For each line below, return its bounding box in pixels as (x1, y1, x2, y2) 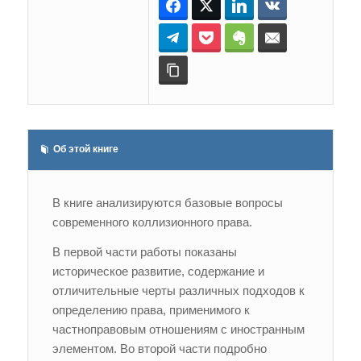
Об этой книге (52, 143, 118, 156)
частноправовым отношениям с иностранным (52, 322, 305, 336)
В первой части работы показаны (52, 244, 237, 259)
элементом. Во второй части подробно (52, 341, 267, 355)
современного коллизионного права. (52, 215, 252, 229)
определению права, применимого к (52, 302, 250, 317)
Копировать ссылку (187, 64, 288, 77)
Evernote (253, 31, 300, 45)
